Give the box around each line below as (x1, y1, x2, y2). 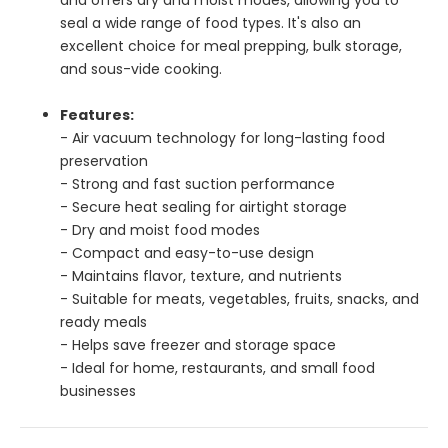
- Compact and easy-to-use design (60, 242, 314, 263)
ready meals (60, 311, 147, 332)
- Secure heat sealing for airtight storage (60, 196, 347, 217)
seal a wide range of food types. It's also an (60, 12, 361, 33)
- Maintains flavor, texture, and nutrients (60, 265, 342, 286)
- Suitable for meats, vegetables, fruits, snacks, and (60, 288, 419, 309)
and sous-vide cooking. (60, 58, 222, 79)
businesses (60, 380, 136, 401)
